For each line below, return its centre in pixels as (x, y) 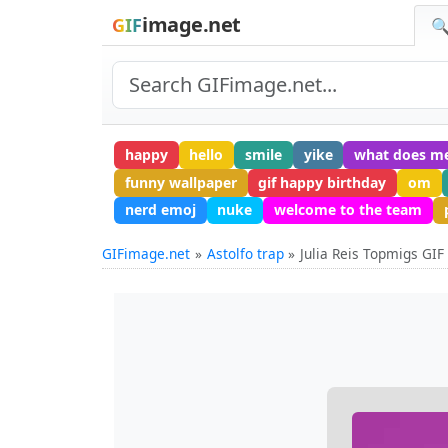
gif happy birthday (322, 182)
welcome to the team (347, 210)
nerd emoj (160, 210)
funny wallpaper (180, 182)
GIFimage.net (146, 254)
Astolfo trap (245, 254)
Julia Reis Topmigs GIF (372, 254)
